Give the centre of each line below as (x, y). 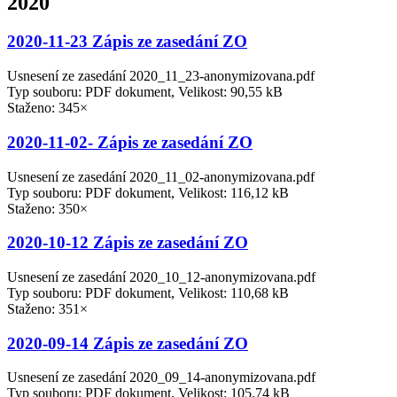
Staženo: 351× (47, 309)
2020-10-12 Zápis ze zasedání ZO (128, 243)
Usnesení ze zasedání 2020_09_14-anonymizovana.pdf (161, 378)
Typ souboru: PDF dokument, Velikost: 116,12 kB (148, 192)
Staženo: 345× (47, 108)
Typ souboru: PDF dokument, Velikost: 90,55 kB (145, 92)
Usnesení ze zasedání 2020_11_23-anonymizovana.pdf (161, 76)
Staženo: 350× (47, 208)
